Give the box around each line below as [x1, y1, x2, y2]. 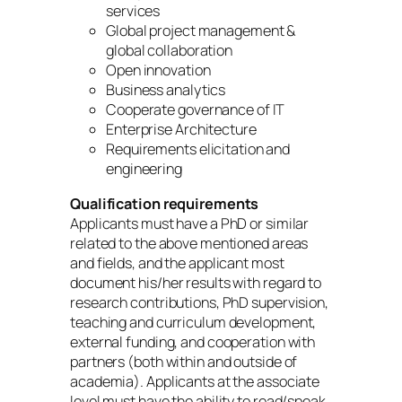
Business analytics [106, 80, 226, 100]
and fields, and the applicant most [70, 252, 284, 273]
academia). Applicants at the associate [70, 371, 320, 391]
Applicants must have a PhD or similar [70, 213, 310, 233]
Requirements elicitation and [106, 139, 291, 160]
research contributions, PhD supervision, [70, 292, 328, 312]
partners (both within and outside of [70, 351, 298, 371]
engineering [106, 159, 182, 179]
